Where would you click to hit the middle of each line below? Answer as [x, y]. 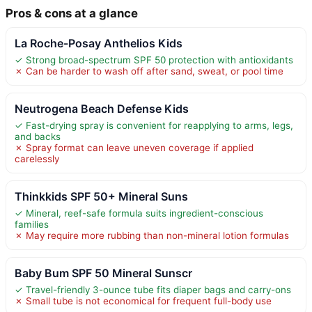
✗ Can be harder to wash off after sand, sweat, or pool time [149, 71]
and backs [38, 136]
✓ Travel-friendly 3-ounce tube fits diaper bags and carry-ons [153, 289]
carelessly [37, 158]
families [32, 224]
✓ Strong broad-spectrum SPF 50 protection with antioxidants [154, 60]
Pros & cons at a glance [72, 13]
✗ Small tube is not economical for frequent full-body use [143, 301]
